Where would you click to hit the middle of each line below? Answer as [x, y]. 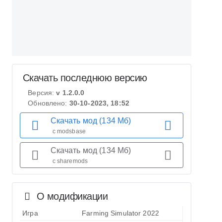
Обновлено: [49, 103]
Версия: [42, 93]
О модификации [71, 196]
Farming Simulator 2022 [120, 213]
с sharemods [70, 161]
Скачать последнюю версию [83, 78]
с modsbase [69, 131]
